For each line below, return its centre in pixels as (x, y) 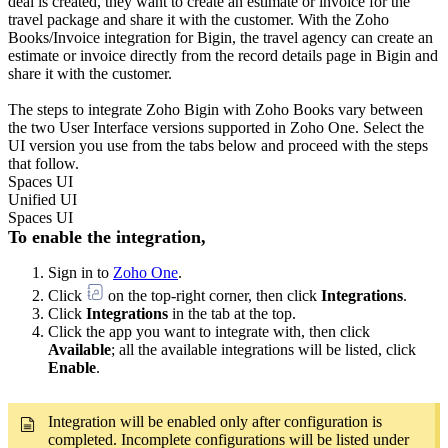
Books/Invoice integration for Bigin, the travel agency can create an (220, 38)
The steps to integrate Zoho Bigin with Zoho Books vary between (215, 110)
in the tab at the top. (232, 314)
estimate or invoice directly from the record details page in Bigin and (223, 56)
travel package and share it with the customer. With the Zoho (198, 20)
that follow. (43, 164)
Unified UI (42, 200)
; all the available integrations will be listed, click (263, 350)
